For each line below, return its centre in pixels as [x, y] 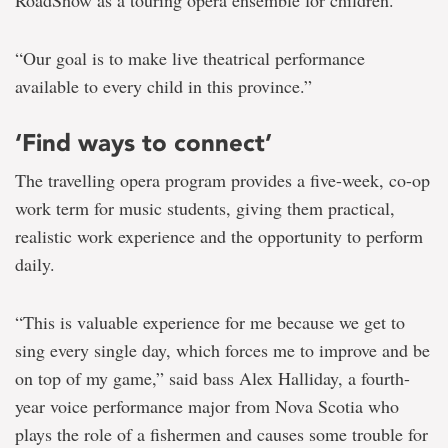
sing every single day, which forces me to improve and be [222, 350]
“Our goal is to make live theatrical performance [190, 58]
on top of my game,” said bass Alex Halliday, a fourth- [212, 378]
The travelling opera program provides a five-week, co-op [222, 180]
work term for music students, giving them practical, [205, 208]
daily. [35, 264]
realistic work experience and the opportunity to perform [219, 236]
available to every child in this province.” [163, 86]
